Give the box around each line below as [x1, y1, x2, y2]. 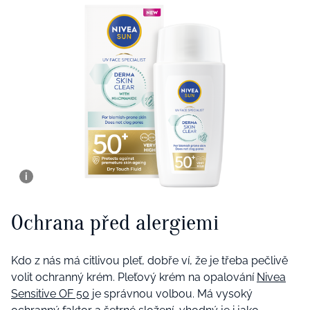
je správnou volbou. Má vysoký [89, 287, 253, 301]
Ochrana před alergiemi [11, 209, 219, 235]
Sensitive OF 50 [11, 287, 89, 301]
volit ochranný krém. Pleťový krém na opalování [11, 271, 257, 284]
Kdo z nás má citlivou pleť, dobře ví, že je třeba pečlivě [11, 254, 288, 268]
